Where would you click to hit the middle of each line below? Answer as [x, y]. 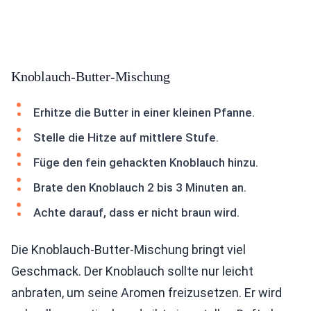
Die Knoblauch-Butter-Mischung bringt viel [128, 250]
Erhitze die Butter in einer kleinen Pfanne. [144, 113]
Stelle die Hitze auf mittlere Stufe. [126, 138]
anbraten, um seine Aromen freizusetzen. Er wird [146, 293]
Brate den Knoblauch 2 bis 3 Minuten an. [140, 188]
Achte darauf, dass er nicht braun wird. [136, 213]
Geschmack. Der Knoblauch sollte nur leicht [132, 271]
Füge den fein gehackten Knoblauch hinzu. [146, 163]
